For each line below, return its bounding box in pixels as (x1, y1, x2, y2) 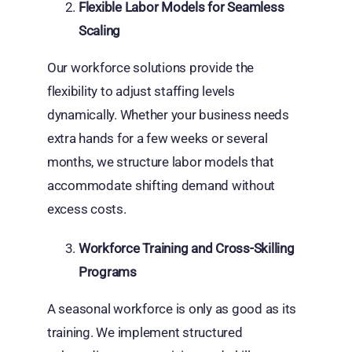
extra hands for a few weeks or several (46, 130, 268, 146)
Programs (78, 263, 137, 280)
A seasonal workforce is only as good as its (46, 300, 297, 317)
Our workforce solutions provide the (46, 59, 255, 75)
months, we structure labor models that (46, 153, 274, 170)
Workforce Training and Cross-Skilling (78, 240, 295, 256)
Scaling (78, 22, 121, 38)
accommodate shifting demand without (46, 177, 276, 193)
